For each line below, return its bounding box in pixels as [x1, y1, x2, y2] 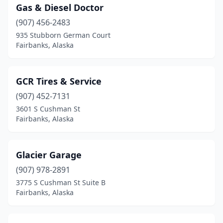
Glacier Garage [16, 149, 82, 161]
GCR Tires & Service [16, 75, 102, 87]
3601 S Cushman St [16, 104, 80, 113]
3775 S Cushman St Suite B [16, 178, 106, 187]
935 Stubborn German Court [16, 30, 111, 40]
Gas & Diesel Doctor [16, 1, 104, 13]
